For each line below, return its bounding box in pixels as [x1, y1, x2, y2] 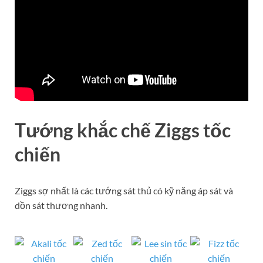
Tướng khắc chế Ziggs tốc [15, 118, 231, 141]
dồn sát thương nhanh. [15, 199, 107, 211]
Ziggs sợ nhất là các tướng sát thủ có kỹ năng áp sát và [15, 184, 233, 196]
